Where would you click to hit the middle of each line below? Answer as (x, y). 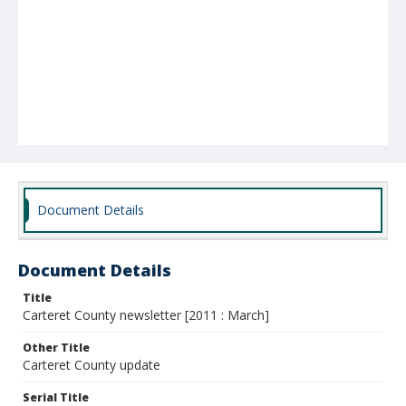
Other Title (56, 348)
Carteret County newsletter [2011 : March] (146, 315)
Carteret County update (92, 365)
